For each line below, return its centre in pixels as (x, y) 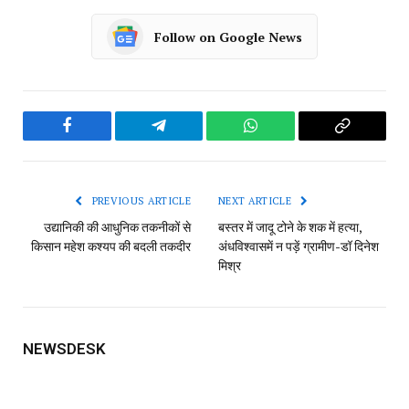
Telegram (189, 139)
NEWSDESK (64, 349)
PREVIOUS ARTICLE (140, 201)
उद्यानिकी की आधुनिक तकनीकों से (117, 227)
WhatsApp (284, 139)
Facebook (97, 139)
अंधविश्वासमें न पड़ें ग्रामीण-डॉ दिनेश (299, 246)
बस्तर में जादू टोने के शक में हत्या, (290, 227)
